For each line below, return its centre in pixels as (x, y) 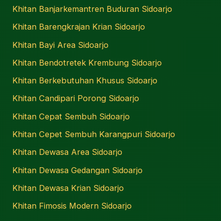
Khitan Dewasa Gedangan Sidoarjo (78, 170)
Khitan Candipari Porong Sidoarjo (76, 98)
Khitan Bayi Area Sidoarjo (61, 45)
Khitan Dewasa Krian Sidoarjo (68, 188)
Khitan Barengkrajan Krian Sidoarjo (79, 27)
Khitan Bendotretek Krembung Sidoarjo (87, 62)
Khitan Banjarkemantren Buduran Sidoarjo (92, 9)
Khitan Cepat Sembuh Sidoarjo (71, 116)
